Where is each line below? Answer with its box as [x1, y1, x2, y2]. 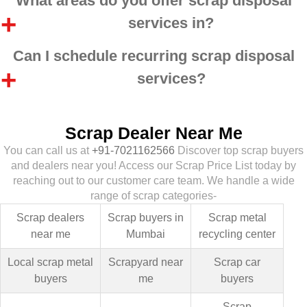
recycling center [199, 228, 275, 240]
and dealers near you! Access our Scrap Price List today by [11, 159, 296, 171]
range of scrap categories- [90, 189, 217, 201]
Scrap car [214, 256, 260, 268]
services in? [128, 14, 214, 32]
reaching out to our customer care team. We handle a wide [12, 174, 295, 186]
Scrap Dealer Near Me [64, 123, 243, 143]
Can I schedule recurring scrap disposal [12, 47, 295, 64]
